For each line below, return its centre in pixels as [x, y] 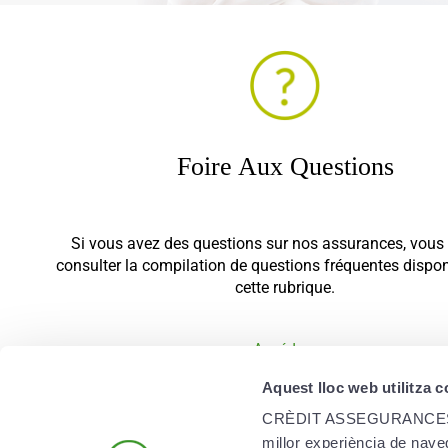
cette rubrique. [285, 287]
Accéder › [285, 349]
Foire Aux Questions [285, 166]
